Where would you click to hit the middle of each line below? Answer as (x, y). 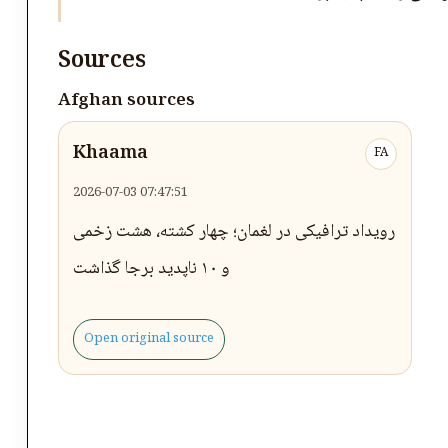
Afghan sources (126, 101)
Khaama (110, 154)
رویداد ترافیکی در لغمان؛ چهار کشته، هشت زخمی (234, 232)
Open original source (149, 339)
